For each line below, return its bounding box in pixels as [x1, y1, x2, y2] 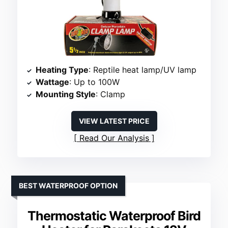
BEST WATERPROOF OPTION [19, 181, 118, 190]
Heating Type [36, 64, 89, 75]
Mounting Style [36, 89, 96, 99]
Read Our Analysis [79, 132, 149, 143]
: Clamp [96, 89, 126, 99]
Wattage [36, 76, 70, 87]
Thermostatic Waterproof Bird [27, 208, 201, 223]
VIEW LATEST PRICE [78, 116, 150, 125]
